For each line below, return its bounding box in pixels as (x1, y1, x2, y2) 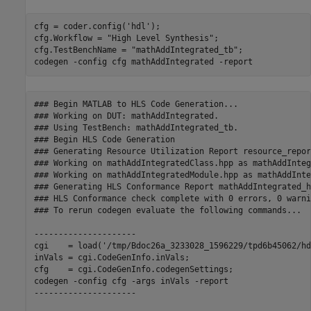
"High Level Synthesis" (106, 33, 214, 43)
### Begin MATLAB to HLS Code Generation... (33, 99, 238, 109)
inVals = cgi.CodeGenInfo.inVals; (33, 253, 190, 262)
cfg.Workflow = (33, 33, 107, 43)
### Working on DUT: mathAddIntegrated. (33, 111, 219, 121)
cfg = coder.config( (33, 22, 126, 31)
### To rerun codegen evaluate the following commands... (33, 205, 301, 215)
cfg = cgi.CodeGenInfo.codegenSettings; (33, 264, 233, 274)
